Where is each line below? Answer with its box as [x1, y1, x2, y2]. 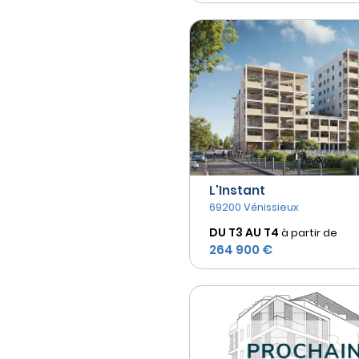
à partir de [281, 224, 337, 240]
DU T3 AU [209, 224, 261, 240]
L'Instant [209, 181, 265, 199]
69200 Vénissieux [209, 199, 299, 215]
